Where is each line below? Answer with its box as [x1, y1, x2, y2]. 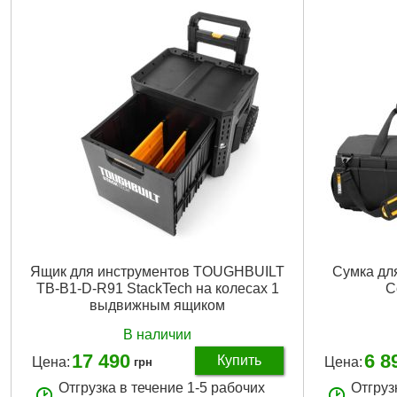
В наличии [123, 326, 191, 342]
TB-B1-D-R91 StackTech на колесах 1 [35, 280, 279, 296]
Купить [216, 352, 261, 368]
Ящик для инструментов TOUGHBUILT [30, 263, 284, 279]
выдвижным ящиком [90, 297, 225, 313]
